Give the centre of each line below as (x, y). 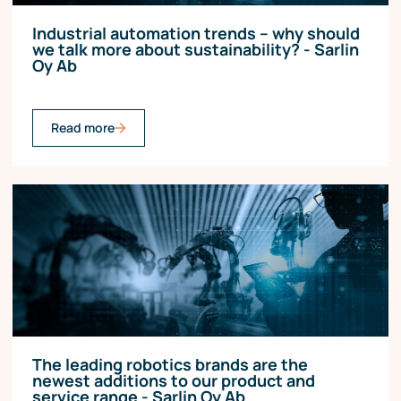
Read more (83, 127)
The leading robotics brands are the (170, 365)
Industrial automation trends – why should (196, 34)
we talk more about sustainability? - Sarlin (196, 50)
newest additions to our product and (174, 381)
